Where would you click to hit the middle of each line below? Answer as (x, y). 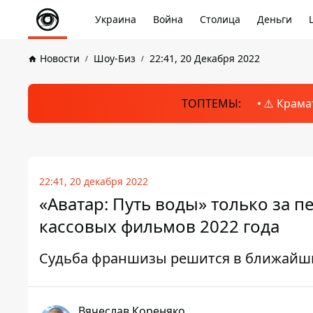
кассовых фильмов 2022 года (159, 226)
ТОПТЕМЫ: (211, 103)
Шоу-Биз (115, 58)
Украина (116, 19)
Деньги (275, 19)
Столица (220, 19)
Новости (60, 58)
